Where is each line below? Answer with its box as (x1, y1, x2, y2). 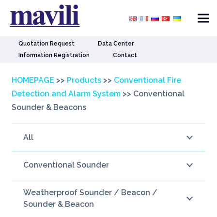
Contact (113, 51, 138, 59)
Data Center (98, 40, 134, 47)
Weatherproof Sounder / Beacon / (23, 187, 157, 197)
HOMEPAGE (12, 76, 54, 85)
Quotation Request (18, 40, 75, 47)
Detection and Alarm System (12, 89, 121, 98)
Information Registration (18, 51, 90, 59)
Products (67, 76, 101, 85)
